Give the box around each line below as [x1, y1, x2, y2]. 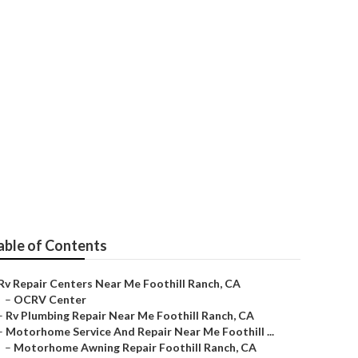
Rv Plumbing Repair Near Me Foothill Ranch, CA [6, 308, 254, 322]
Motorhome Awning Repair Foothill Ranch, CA [14, 340, 257, 354]
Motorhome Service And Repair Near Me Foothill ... [6, 324, 274, 338]
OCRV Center [14, 292, 86, 306]
